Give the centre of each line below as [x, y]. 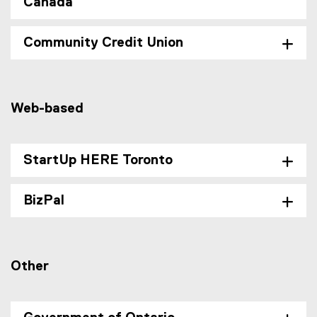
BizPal [44, 201]
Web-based [47, 109]
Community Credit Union [103, 43]
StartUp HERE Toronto [98, 160]
